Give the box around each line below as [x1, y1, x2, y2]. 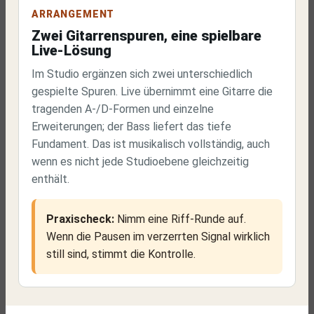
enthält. [32, 172, 69, 186]
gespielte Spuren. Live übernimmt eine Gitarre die [32, 85, 273, 98]
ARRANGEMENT [32, 8, 115, 20]
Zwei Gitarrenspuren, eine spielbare [32, 27, 261, 44]
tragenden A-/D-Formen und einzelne [32, 102, 214, 116]
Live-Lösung [32, 42, 111, 59]
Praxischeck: [46, 212, 114, 226]
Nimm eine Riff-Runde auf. [114, 212, 246, 226]
